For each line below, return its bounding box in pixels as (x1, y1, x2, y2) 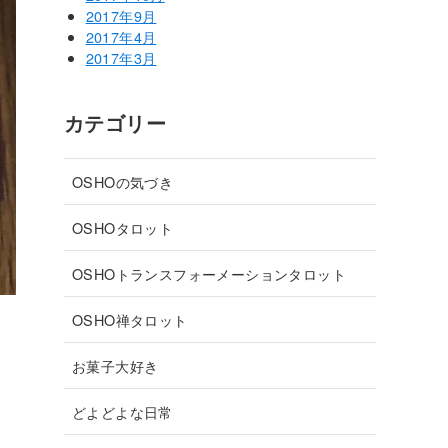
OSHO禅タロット (72, 309, 188, 331)
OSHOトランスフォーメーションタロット (72, 263, 346, 285)
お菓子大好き (72, 355, 159, 377)
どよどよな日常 (72, 401, 173, 423)
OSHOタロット (72, 217, 174, 239)
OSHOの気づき (72, 171, 174, 193)
